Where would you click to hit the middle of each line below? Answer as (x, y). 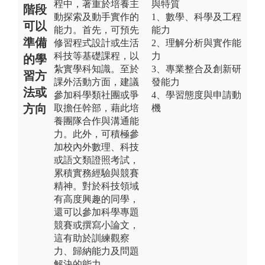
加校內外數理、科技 (96, 147)
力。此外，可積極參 (96, 134)
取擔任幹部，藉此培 (96, 108)
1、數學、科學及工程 (196, 17)
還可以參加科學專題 (96, 212)
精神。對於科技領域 (96, 186)
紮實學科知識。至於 (96, 69)
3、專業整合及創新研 (196, 69)
